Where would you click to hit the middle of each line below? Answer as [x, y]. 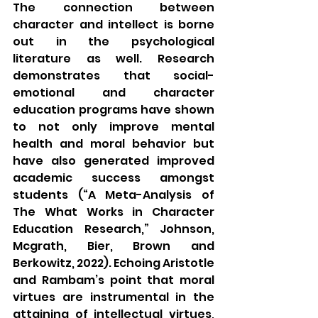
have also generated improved [114, 160]
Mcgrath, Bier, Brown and [114, 246]
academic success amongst [114, 177]
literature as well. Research [114, 58]
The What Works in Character [114, 212]
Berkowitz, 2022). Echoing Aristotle [114, 263]
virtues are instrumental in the [114, 297]
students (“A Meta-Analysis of [114, 194]
